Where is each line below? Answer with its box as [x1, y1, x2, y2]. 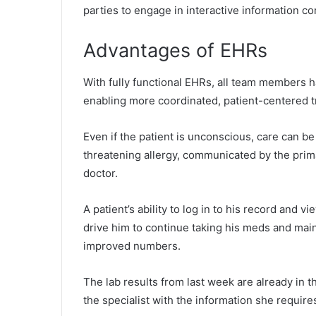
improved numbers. [83, 238, 181, 253]
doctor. [83, 166, 118, 180]
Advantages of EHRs [83, 39, 267, 62]
